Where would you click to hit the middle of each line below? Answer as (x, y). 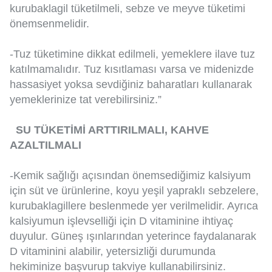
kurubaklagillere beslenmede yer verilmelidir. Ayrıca (134, 206)
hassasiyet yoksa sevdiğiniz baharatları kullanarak (131, 85)
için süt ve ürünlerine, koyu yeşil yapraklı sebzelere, (134, 191)
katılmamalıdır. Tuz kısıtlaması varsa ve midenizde (132, 70)
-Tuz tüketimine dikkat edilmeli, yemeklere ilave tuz (132, 54)
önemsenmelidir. (49, 24)
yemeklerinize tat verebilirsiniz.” (86, 100)
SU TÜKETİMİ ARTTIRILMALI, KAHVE (112, 130)
